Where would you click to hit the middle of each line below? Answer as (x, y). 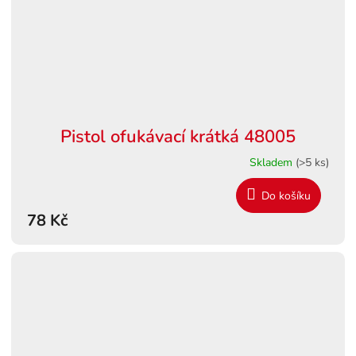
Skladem (272, 162)
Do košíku (286, 195)
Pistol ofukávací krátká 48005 (178, 136)
